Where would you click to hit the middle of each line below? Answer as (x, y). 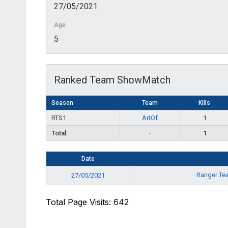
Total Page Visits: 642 (87, 202)
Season (62, 103)
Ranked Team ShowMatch (112, 80)
